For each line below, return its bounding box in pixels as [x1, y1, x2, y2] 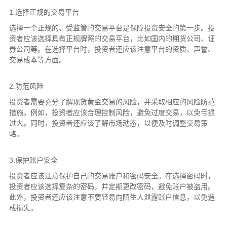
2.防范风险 [9, 82, 44, 90]
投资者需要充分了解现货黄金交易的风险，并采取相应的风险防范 [9, 98, 215, 106]
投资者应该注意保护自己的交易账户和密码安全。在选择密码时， [9, 172, 215, 180]
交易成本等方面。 [9, 56, 66, 64]
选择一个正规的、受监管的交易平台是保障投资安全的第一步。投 [9, 24, 215, 32]
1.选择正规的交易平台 [9, 8, 79, 16]
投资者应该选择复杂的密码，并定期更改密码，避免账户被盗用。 [9, 182, 215, 191]
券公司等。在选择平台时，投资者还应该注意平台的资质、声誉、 [9, 45, 215, 53]
